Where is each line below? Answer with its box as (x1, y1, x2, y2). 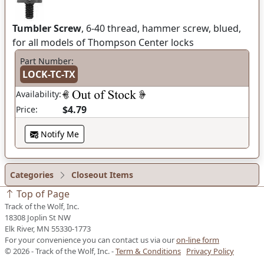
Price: (16, 104, 38, 115)
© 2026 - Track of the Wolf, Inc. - (5, 246, 115, 257)
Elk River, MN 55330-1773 (5, 223, 91, 235)
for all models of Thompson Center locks (12, 36, 194, 49)
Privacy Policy (186, 246, 234, 257)
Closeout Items (71, 169, 133, 181)
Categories (10, 169, 54, 181)
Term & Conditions (115, 246, 181, 257)
